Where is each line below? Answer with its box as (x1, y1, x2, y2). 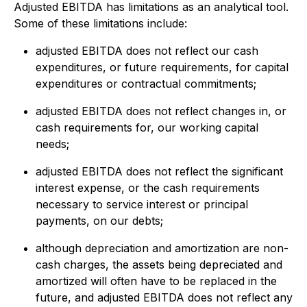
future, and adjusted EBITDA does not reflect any (36, 291, 293, 304)
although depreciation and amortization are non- (36, 241, 288, 255)
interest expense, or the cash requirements (36, 181, 260, 195)
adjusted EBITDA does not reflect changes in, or (36, 104, 286, 118)
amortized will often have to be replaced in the (36, 274, 277, 288)
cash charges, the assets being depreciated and (36, 258, 282, 271)
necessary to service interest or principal (36, 197, 248, 211)
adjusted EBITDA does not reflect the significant (36, 164, 283, 178)
